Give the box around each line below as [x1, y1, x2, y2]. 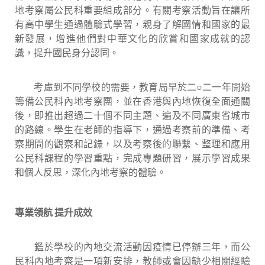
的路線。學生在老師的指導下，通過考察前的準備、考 [15, 122, 250, 137]
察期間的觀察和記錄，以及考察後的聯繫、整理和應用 [15, 137, 250, 151]
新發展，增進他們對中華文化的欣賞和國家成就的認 [15, 31, 250, 46]
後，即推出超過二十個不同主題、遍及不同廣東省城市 [15, 108, 250, 122]
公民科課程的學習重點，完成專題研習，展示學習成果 [15, 151, 250, 165]
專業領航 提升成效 [15, 205, 92, 219]
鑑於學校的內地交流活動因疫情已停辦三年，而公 [15, 240, 250, 254]
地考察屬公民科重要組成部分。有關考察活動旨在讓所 [15, 3, 250, 17]
